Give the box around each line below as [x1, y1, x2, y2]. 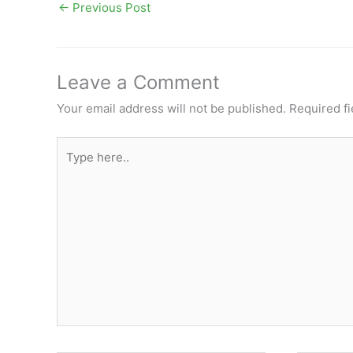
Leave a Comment [57, 71, 220, 95]
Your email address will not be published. [57, 101, 286, 117]
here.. [56, 160, 88, 176]
